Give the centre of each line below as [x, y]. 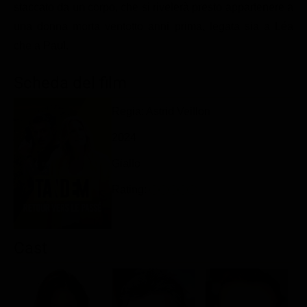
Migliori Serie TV [97, 64]
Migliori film [86, 40]
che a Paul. [41, 46]
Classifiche [66, 15]
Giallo [126, 163]
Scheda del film [70, 83]
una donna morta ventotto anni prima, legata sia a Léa [153, 27]
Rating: [130, 189]
